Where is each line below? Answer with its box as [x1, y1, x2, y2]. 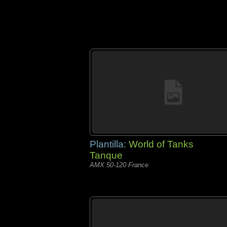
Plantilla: [90, 139, 129, 149]
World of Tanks [129, 139, 194, 149]
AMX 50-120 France [90, 161, 148, 169]
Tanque [90, 150, 123, 161]
